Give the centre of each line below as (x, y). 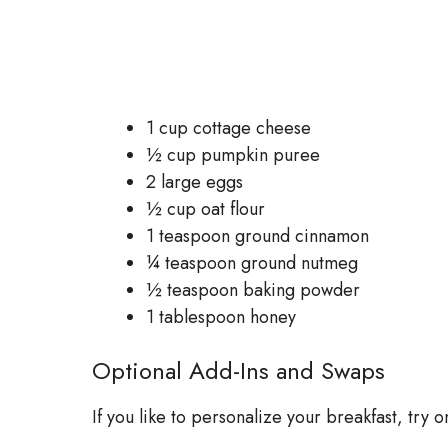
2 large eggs (194, 181)
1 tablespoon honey (221, 316)
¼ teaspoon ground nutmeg (252, 262)
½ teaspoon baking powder (253, 289)
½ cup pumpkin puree (233, 154)
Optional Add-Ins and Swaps (238, 370)
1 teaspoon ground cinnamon (257, 235)
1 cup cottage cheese (228, 127)
